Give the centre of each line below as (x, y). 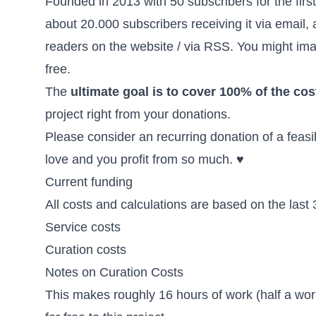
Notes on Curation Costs (114, 272)
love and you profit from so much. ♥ (145, 159)
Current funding (89, 182)
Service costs (83, 227)
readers (67, 46)
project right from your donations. (138, 114)
